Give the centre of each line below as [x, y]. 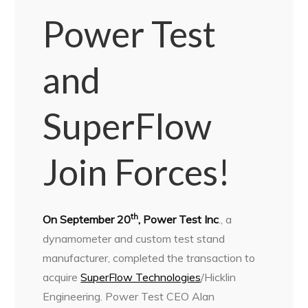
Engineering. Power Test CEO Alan [129, 297]
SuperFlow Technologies [141, 277]
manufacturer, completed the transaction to [149, 258]
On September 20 [87, 220]
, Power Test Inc [179, 220]
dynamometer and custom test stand [134, 239]
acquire [62, 277]
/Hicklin [219, 277]
